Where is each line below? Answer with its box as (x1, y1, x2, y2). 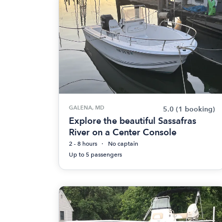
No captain (108, 140, 138, 147)
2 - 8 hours (69, 140, 97, 147)
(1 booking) (176, 105, 216, 113)
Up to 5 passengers (69, 151, 122, 158)
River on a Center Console (69, 127, 176, 137)
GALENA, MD (69, 104, 104, 111)
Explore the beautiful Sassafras (69, 115, 196, 126)
